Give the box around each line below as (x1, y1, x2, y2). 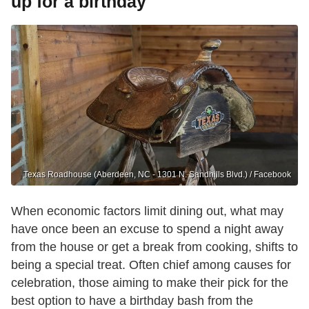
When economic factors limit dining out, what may (11, 204, 283, 219)
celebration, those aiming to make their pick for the (11, 276, 288, 290)
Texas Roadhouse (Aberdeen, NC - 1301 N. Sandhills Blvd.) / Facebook (23, 170, 291, 180)
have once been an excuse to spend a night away (11, 222, 283, 237)
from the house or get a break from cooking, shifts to (11, 240, 298, 255)
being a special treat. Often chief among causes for (11, 258, 291, 272)
